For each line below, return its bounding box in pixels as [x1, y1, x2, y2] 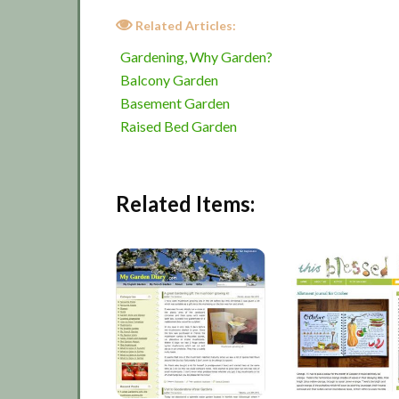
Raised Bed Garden [120, 118, 237, 134]
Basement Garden [120, 94, 230, 111]
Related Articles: [135, 17, 236, 33]
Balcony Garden [120, 71, 218, 88]
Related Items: [116, 191, 255, 216]
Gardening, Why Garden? [120, 48, 273, 65]
